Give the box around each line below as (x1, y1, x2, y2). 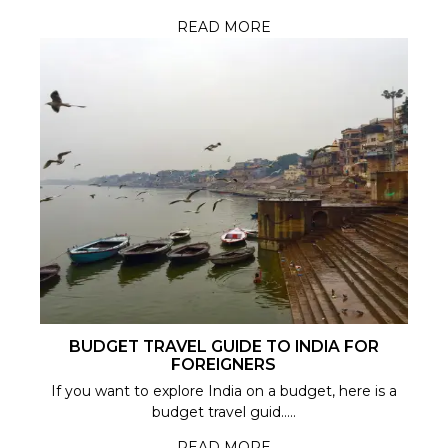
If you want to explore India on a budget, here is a (50, 381, 397, 400)
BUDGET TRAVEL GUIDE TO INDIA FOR (68, 336, 379, 356)
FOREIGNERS (171, 354, 277, 374)
